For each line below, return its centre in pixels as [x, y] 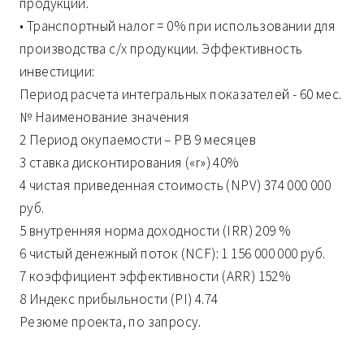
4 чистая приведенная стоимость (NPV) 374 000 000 [175, 186]
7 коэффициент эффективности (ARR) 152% [156, 277]
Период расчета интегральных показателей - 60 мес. [181, 95]
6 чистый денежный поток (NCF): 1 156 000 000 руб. [173, 254]
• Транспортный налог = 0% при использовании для [178, 26]
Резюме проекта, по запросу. [110, 322]
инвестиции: [57, 72]
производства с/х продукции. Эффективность [161, 49]
